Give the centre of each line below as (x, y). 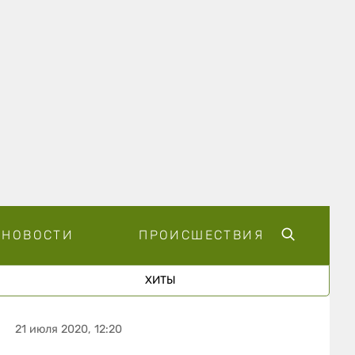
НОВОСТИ (38, 235)
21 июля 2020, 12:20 (69, 329)
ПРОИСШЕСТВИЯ (201, 235)
